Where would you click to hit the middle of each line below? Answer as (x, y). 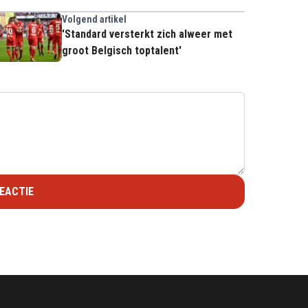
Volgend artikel (94, 19)
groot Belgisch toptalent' (122, 50)
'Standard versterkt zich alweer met (147, 34)
